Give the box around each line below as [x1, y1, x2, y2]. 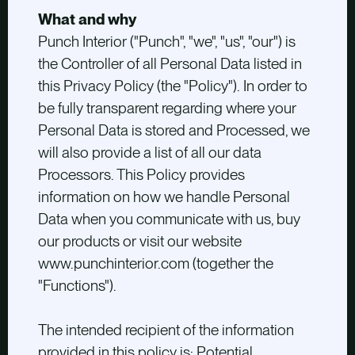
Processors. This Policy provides [37, 166, 245, 185]
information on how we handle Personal [37, 188, 290, 207]
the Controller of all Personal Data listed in [37, 55, 302, 74]
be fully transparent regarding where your [37, 99, 296, 118]
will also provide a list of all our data [37, 143, 261, 162]
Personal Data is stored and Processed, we [37, 121, 310, 140]
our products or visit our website [37, 232, 242, 251]
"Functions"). [37, 277, 116, 296]
